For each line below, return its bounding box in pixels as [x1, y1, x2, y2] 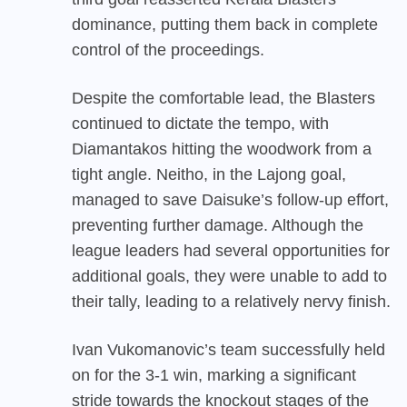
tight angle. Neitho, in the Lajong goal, [72, 165, 346, 184]
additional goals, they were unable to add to [72, 267, 387, 286]
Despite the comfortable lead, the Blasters [72, 89, 375, 108]
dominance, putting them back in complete [72, 15, 378, 35]
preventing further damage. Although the [72, 216, 363, 235]
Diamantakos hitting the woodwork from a [72, 140, 372, 159]
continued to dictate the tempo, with [72, 114, 329, 134]
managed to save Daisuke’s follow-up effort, [72, 191, 389, 210]
